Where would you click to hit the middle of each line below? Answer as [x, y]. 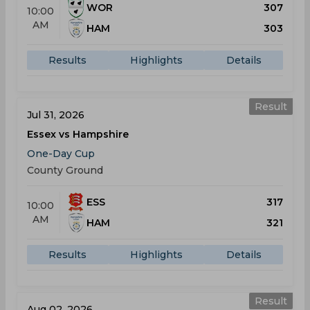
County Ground [65, 170]
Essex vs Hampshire [78, 134]
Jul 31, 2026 [56, 115]
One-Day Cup [61, 154]
